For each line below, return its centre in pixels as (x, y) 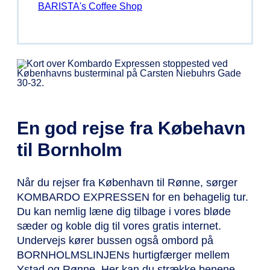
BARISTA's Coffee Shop (90, 7)
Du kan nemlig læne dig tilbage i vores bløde (124, 212)
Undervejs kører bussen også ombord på (115, 241)
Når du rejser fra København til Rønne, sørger (127, 183)
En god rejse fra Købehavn (131, 128)
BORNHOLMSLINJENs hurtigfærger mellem (123, 255)
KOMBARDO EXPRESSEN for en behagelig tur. (133, 197)
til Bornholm (70, 150)
